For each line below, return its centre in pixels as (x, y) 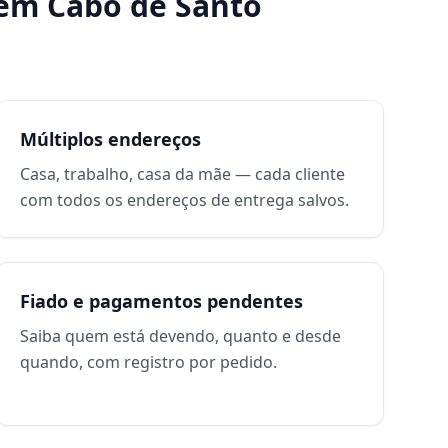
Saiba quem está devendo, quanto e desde (180, 336)
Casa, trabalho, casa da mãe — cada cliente (182, 174)
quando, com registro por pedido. (148, 362)
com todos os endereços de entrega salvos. (184, 200)
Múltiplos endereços (110, 139)
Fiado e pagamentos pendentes (161, 301)
